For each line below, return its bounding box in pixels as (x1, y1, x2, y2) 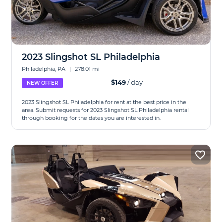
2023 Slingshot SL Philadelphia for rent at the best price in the (22, 99, 187, 106)
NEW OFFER (27, 80, 58, 86)
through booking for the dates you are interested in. (22, 114, 161, 121)
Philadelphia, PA (22, 65, 67, 72)
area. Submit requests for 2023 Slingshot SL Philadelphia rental (22, 107, 189, 113)
